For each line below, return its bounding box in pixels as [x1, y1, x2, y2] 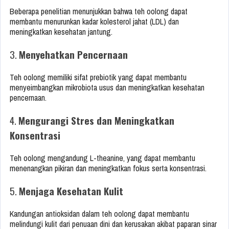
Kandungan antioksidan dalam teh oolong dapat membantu [10, 208, 189, 220]
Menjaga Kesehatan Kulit [19, 184, 123, 198]
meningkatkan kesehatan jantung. [10, 26, 112, 38]
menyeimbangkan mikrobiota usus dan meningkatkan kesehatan [10, 82, 204, 94]
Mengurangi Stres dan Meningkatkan [18, 113, 174, 128]
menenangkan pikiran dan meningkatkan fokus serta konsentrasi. [10, 163, 207, 174]
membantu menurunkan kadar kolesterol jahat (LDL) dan [10, 16, 179, 28]
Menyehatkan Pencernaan [19, 47, 128, 62]
